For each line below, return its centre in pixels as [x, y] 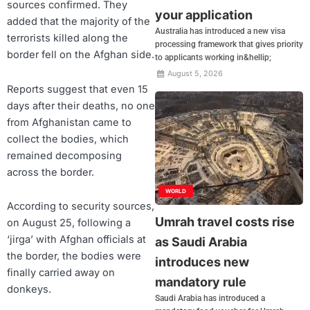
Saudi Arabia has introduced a [210, 298]
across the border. [51, 172]
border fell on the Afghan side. [81, 55]
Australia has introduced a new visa [220, 31]
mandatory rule [201, 282]
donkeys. [29, 290]
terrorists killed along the [67, 38]
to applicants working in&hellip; [213, 58]
